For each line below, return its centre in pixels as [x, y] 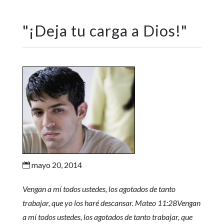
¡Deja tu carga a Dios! [105, 30]
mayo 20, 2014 [56, 165]
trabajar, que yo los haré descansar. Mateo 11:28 [99, 203]
